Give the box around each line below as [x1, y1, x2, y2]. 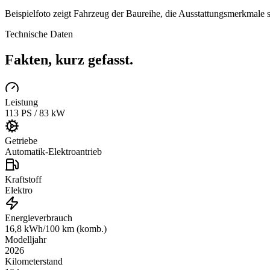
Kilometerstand [5, 256, 63, 266]
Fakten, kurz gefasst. [5, 51, 133, 67]
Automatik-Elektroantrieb [5, 146, 102, 157]
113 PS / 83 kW [5, 107, 65, 118]
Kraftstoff [5, 174, 42, 184]
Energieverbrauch [5, 212, 72, 223]
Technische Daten [5, 28, 73, 39]
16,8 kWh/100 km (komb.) [5, 223, 107, 234]
